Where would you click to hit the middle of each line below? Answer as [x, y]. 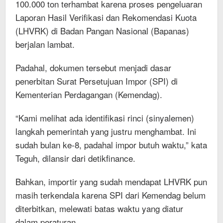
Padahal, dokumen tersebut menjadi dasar [93, 68]
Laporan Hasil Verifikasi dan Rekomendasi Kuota [106, 17]
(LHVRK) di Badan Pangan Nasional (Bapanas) [102, 31]
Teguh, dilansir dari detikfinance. [75, 158]
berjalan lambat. [45, 44]
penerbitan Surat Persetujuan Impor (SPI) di [97, 81]
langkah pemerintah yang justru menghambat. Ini [106, 131]
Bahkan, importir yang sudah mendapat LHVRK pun [111, 182]
